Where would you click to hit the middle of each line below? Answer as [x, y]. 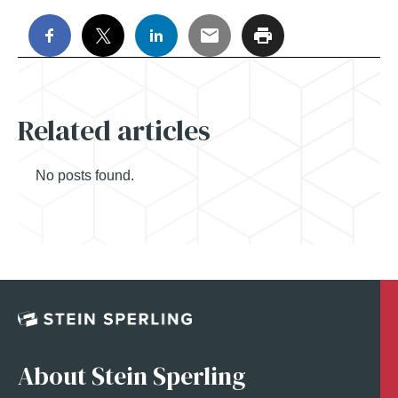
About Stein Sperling [132, 375]
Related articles [114, 130]
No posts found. [85, 176]
